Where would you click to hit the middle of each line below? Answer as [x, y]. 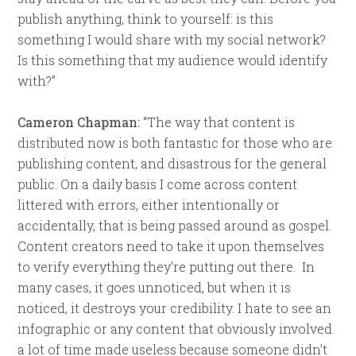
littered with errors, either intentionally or [149, 205]
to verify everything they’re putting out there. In [166, 267]
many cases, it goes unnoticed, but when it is [155, 287]
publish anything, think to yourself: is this [146, 19]
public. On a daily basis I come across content [158, 184]
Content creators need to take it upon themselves [171, 246]
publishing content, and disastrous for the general [172, 163]
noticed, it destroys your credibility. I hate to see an [175, 308]
